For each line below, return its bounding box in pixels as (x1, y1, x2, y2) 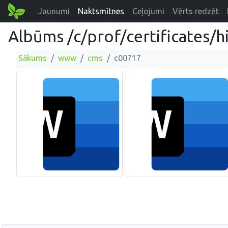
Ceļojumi (132, 7, 165, 16)
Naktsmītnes (78, 7, 125, 16)
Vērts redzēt (173, 7, 219, 16)
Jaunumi (38, 7, 70, 16)
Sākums (18, 53, 47, 63)
